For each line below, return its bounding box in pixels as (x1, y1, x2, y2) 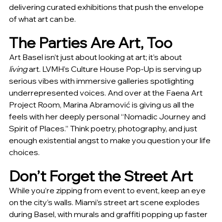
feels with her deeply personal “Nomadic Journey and (9, 111, 207, 122)
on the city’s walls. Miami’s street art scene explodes (9, 197, 201, 208)
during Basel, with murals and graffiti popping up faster (9, 209, 209, 220)
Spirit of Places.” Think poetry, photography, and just (9, 123, 199, 134)
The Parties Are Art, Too (9, 33, 172, 53)
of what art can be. (9, 14, 76, 24)
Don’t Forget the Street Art (9, 166, 193, 186)
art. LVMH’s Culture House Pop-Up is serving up (27, 64, 203, 74)
